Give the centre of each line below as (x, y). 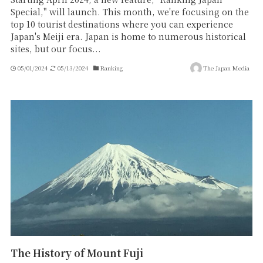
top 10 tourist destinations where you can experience (122, 24)
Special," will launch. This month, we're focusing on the (129, 12)
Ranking (112, 68)
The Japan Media (227, 68)
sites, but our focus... (55, 49)
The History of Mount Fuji (77, 253)
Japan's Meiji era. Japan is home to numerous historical (128, 37)
